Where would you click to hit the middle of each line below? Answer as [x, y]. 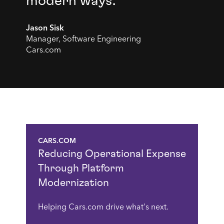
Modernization [73, 183]
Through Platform [81, 168]
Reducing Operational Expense [112, 154]
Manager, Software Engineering [83, 39]
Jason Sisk [45, 28]
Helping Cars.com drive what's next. [103, 207]
